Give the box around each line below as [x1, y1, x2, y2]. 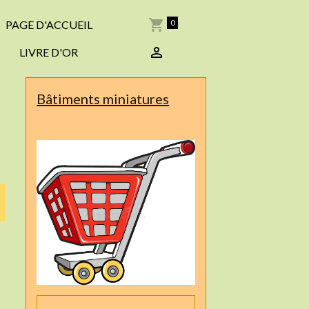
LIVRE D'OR [19, 46, 79, 59]
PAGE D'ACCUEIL [5, 18, 92, 31]
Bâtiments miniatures [37, 90, 170, 107]
